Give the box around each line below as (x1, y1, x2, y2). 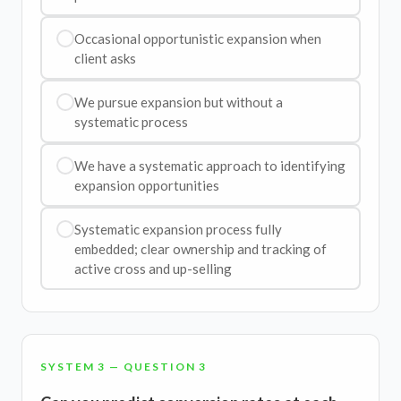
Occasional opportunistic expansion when (73, 30, 321, 47)
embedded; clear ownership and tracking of (73, 240, 327, 257)
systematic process (73, 113, 188, 130)
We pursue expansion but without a (73, 93, 283, 110)
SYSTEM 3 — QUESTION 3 (40, 360, 208, 373)
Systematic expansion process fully (73, 220, 282, 237)
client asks (73, 49, 136, 66)
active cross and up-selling (73, 260, 232, 277)
